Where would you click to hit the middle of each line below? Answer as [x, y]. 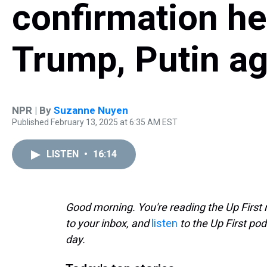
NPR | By [33, 110]
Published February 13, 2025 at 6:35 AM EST [95, 122]
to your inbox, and [108, 223]
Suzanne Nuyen [91, 110]
